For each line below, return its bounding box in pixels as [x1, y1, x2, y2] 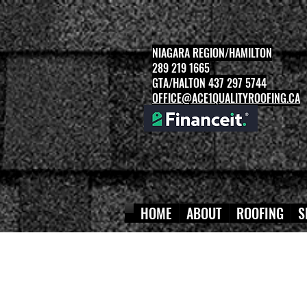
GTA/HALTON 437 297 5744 [152, 75, 267, 91]
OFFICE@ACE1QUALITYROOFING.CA [152, 90, 300, 106]
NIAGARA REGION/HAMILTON [152, 45, 272, 61]
